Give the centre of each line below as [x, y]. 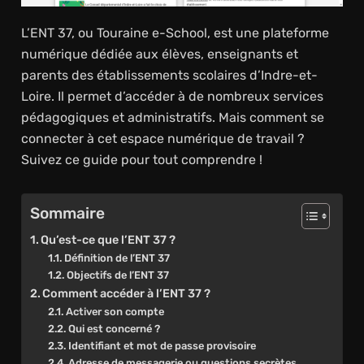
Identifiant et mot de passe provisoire [162, 345]
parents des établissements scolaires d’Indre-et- [169, 75]
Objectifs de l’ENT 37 [117, 275]
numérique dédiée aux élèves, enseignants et [159, 54]
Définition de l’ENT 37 [117, 258]
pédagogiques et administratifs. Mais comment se [172, 117]
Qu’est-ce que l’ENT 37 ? [108, 239]
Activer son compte [115, 311]
